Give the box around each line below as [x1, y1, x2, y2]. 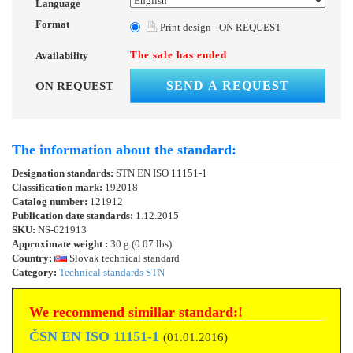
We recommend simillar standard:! [29, 304, 243, 321]
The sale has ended [130, 49, 227, 61]
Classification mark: [12, 181, 105, 194]
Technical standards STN [59, 266, 165, 279]
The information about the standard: [12, 142, 236, 158]
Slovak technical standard [67, 252, 180, 265]
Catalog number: [12, 195, 90, 208]
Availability [35, 50, 88, 62]
